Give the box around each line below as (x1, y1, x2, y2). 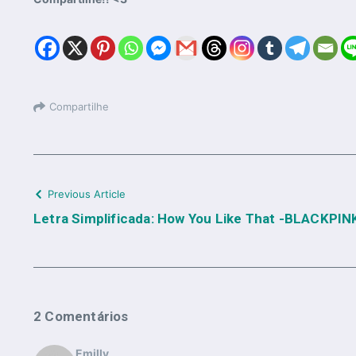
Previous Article (48, 188, 126, 200)
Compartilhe (49, 99, 109, 113)
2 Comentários (33, 308, 129, 324)
